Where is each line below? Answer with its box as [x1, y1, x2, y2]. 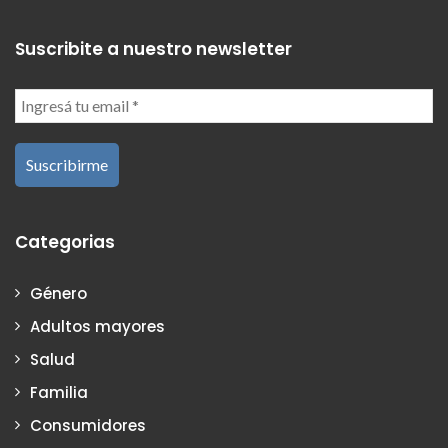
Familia [30, 382, 88, 404]
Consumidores [30, 415, 146, 437]
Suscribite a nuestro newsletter [15, 37, 292, 62]
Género [30, 283, 87, 305]
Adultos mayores [30, 316, 165, 338]
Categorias [15, 230, 115, 255]
